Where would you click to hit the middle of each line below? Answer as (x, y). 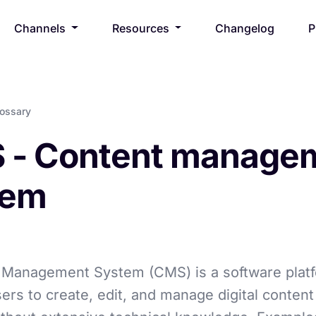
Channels (42, 28)
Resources (142, 28)
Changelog (245, 28)
